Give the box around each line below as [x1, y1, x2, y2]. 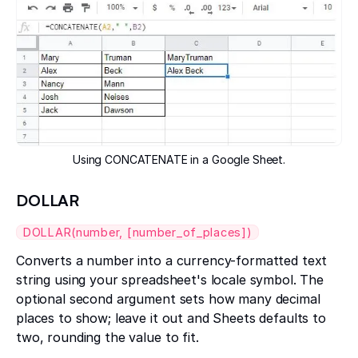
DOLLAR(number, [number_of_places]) [23, 225, 253, 239]
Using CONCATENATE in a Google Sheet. [73, 152, 285, 166]
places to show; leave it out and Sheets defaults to [16, 309, 326, 326]
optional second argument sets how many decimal [16, 290, 320, 307]
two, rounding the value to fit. [16, 328, 199, 345]
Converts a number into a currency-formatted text [16, 252, 328, 268]
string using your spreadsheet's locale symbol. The [16, 271, 324, 288]
